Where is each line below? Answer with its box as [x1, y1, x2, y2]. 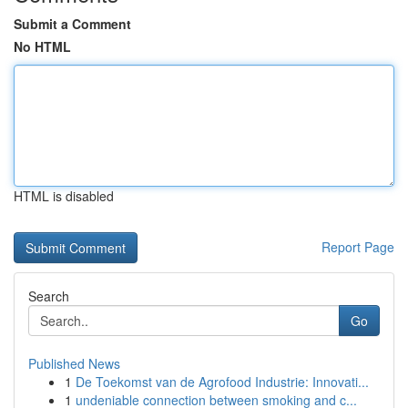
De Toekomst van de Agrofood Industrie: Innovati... [76, 372, 369, 391]
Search [28, 287, 69, 305]
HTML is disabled [14, 187, 114, 205]
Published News [28, 354, 120, 372]
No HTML [14, 37, 71, 56]
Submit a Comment [14, 15, 131, 33]
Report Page [321, 238, 394, 256]
